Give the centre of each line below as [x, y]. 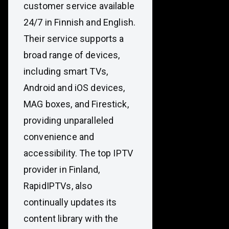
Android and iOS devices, [74, 88]
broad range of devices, [72, 55]
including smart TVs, [66, 71]
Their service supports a [74, 39]
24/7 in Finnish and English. [80, 22]
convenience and [59, 137]
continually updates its [70, 202]
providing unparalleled [69, 120]
